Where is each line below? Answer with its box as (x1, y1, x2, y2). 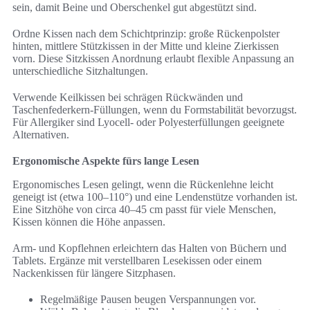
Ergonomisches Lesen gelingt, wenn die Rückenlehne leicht (12, 179, 273, 191)
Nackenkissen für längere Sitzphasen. (12, 267, 176, 280)
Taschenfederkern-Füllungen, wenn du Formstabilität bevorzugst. (12, 104, 297, 116)
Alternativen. (12, 129, 69, 141)
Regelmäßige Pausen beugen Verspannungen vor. (40, 293, 256, 306)
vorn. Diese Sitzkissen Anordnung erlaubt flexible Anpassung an (12, 53, 294, 65)
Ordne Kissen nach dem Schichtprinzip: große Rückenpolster (12, 28, 280, 40)
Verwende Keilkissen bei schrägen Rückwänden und (12, 91, 243, 104)
